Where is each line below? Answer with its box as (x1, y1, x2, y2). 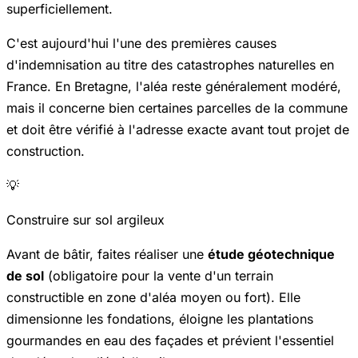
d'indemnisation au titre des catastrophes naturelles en (6, 56, 334, 73)
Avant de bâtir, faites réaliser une (6, 245, 208, 262)
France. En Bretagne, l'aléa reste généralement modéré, (6, 78, 341, 94)
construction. (6, 142, 85, 159)
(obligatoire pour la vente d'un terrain (44, 267, 273, 284)
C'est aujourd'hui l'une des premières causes (6, 34, 276, 51)
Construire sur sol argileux (6, 211, 165, 228)
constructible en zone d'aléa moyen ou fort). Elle (6, 288, 300, 305)
